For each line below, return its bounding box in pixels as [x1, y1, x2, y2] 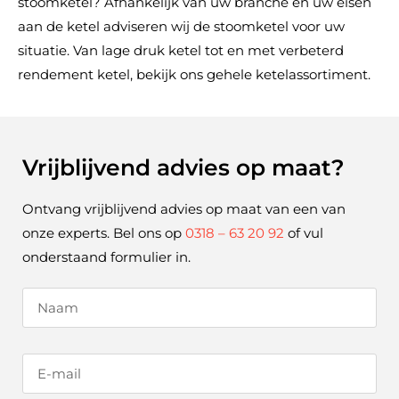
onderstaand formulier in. [22, 248, 191, 265]
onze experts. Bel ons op [22, 224, 185, 241]
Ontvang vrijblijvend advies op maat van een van [22, 199, 346, 217]
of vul [284, 224, 323, 241]
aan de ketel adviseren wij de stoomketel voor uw [18, 17, 345, 35]
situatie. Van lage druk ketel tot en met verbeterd [18, 41, 344, 59]
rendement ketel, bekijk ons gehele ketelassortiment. [18, 65, 370, 83]
